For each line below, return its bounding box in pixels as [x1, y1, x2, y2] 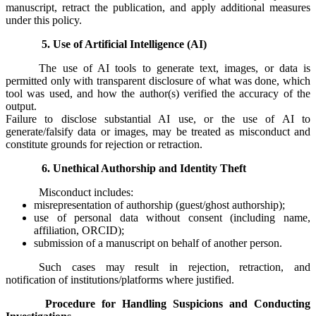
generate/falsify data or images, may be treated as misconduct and [6, 125, 310, 138]
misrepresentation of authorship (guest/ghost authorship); [34, 198, 285, 211]
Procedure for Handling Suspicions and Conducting [45, 297, 311, 310]
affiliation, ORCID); [34, 224, 124, 236]
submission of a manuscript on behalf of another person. [34, 236, 282, 249]
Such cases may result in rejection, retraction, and [39, 260, 310, 273]
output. [6, 99, 37, 112]
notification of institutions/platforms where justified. [6, 273, 234, 286]
